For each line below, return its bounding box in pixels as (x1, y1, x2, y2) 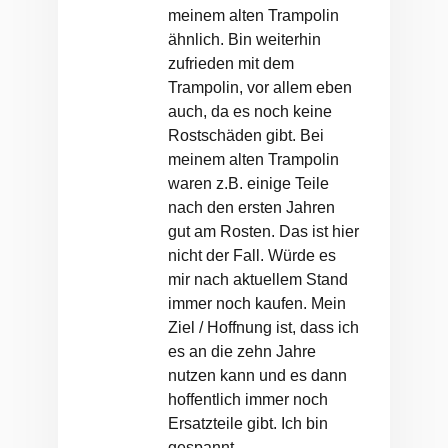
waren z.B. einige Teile (168, 175, 329, 193)
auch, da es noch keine (168, 103, 332, 121)
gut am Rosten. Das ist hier (168, 223, 359, 241)
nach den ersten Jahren (168, 199, 335, 217)
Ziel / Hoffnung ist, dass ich (168, 319, 359, 337)
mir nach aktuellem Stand (168, 271, 348, 289)
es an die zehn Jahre (168, 343, 316, 361)
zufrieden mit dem (168, 55, 294, 73)
